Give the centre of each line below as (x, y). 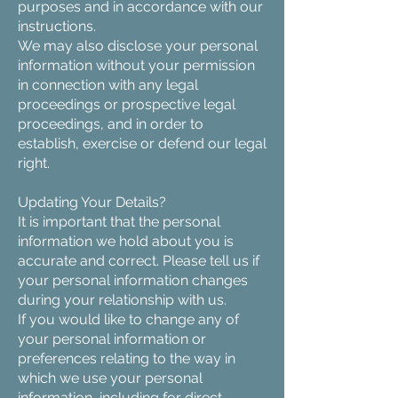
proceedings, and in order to (111, 124)
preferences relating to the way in (127, 358)
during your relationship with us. (122, 300)
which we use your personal (110, 378)
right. (34, 163)
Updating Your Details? (92, 202)
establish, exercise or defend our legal (142, 143)
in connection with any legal (108, 85)
